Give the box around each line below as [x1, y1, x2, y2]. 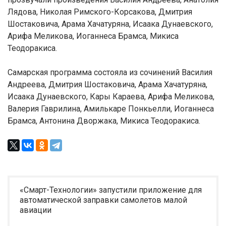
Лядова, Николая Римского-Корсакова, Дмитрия [8, 7, 192, 17]
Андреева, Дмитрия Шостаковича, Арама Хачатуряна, [8, 80, 207, 89]
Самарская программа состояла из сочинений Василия [8, 68, 212, 77]
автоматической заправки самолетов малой [20, 195, 187, 205]
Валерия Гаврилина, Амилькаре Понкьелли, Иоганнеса [8, 104, 214, 114]
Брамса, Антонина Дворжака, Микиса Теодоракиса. [8, 116, 200, 126]
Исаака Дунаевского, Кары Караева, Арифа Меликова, [8, 92, 214, 101]
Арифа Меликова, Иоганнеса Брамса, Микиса [8, 31, 179, 41]
